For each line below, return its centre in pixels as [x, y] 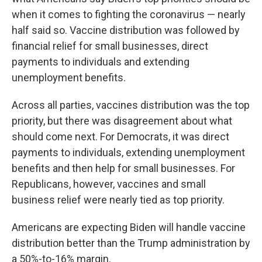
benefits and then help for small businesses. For [123, 168]
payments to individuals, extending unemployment [128, 153]
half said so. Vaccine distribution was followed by [126, 30]
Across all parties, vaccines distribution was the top [131, 105]
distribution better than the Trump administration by [131, 243]
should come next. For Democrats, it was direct [120, 137]
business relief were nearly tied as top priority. [118, 200]
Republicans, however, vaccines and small [109, 184]
